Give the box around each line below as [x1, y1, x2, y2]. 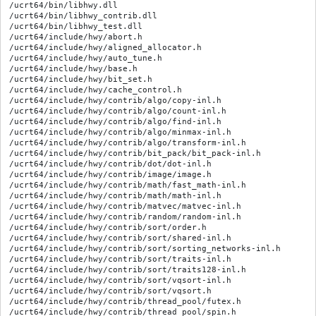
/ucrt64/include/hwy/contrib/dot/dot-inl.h [9, 159, 212, 169]
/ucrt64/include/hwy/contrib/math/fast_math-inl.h [9, 181, 246, 190]
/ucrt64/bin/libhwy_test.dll [9, 22, 142, 31]
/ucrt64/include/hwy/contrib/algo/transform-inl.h [9, 138, 246, 147]
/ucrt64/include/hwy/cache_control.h [9, 85, 182, 95]
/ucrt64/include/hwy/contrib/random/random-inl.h [9, 212, 241, 221]
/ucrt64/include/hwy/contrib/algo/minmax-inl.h [9, 128, 231, 137]
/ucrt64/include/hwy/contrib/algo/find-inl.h [9, 117, 221, 126]
